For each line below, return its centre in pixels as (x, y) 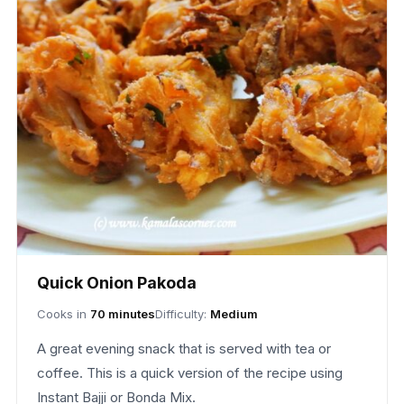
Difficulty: (182, 314)
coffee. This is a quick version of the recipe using (189, 373)
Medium (234, 314)
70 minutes (122, 314)
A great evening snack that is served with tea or (184, 349)
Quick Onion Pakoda (116, 283)
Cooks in (63, 314)
